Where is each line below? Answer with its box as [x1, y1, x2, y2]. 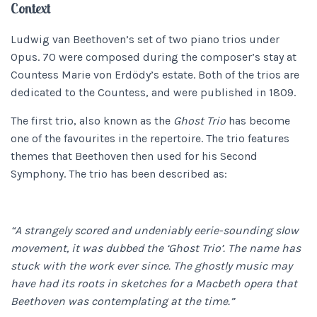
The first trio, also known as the [11, 114, 173, 127]
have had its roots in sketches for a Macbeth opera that [11, 277, 297, 290]
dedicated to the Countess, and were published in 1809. [11, 86, 299, 99]
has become [229, 114, 290, 127]
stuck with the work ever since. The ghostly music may [11, 259, 292, 272]
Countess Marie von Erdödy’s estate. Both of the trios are [11, 68, 299, 81]
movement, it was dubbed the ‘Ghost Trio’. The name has [11, 241, 301, 255]
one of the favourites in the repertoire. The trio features [11, 132, 289, 145]
